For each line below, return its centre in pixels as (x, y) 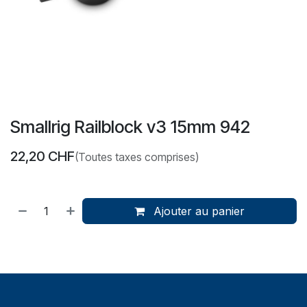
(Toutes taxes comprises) (137, 157)
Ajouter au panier (198, 211)
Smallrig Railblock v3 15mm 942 (130, 126)
